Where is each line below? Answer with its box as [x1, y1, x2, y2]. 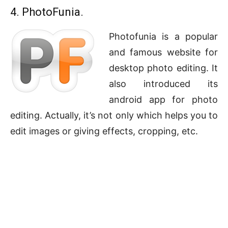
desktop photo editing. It [109, 63, 218, 74]
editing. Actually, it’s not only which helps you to [10, 110, 218, 121]
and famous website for [109, 47, 218, 58]
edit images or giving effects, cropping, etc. [10, 126, 198, 137]
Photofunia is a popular [109, 31, 218, 42]
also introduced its [109, 78, 218, 90]
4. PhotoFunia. [10, 6, 83, 19]
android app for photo [109, 94, 218, 105]
